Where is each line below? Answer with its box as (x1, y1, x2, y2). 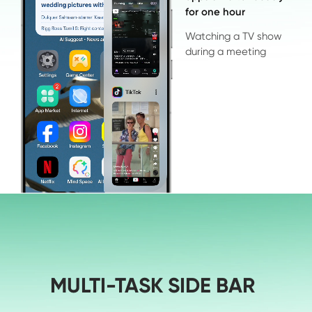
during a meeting (185, 45, 267, 58)
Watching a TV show (185, 30, 285, 43)
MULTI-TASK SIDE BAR (50, 273, 256, 299)
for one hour (185, 5, 246, 18)
